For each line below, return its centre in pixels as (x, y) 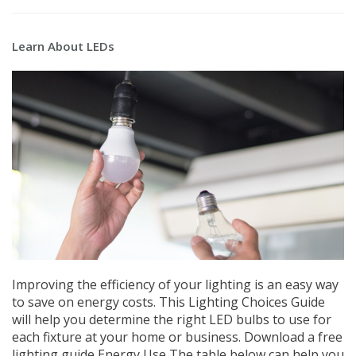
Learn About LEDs (63, 46)
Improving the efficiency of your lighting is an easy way (175, 285)
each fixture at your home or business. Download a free (177, 337)
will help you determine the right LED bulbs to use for (172, 320)
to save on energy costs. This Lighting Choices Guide (168, 302)
